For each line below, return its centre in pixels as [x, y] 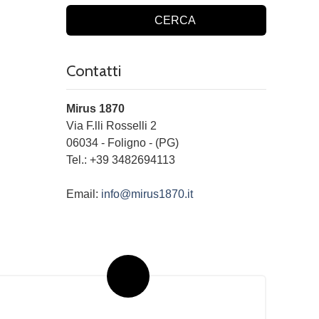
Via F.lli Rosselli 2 [111, 126]
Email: [84, 194]
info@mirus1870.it [147, 194]
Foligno [127, 143]
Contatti [94, 71]
